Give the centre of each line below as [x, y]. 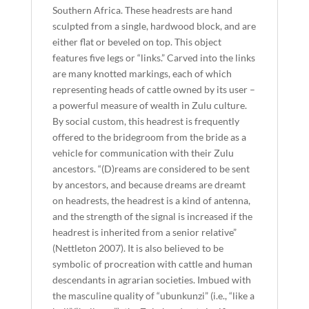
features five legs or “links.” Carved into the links [153, 58]
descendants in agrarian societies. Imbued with [151, 280]
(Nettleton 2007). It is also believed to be [138, 248]
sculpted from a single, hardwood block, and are [154, 26]
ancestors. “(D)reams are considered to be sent [151, 169]
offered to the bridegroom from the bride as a [149, 137]
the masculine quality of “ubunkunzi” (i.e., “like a [153, 296]
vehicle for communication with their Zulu [143, 153]
